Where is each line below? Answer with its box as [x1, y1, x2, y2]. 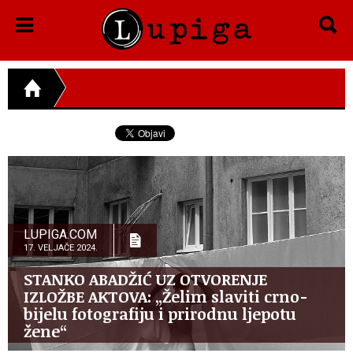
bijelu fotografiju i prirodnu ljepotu [24, 302, 296, 325]
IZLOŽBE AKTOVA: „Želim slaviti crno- [24, 284, 308, 307]
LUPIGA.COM [24, 226, 97, 242]
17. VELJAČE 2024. [24, 242, 98, 253]
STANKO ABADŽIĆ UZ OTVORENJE [24, 267, 267, 290]
